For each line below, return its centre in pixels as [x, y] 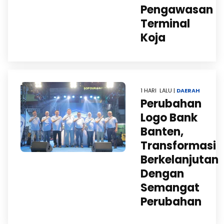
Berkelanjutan [179, 160]
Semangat [170, 188]
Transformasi [178, 146]
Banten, [162, 132]
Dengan [162, 174]
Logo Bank [169, 118]
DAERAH [188, 90]
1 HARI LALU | [158, 90]
